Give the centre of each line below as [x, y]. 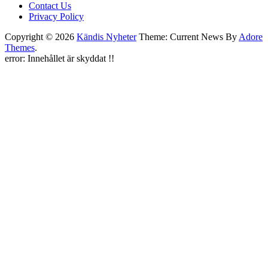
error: [16, 59]
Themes [20, 48]
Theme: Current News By [188, 37]
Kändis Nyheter [106, 37]
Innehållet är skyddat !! [71, 59]
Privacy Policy [56, 17]
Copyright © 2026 [41, 37]
